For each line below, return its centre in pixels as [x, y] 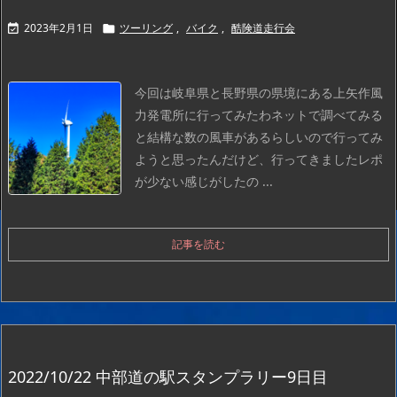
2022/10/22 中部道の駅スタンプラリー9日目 [168, 377]
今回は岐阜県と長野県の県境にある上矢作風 [259, 93]
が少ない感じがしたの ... [204, 181]
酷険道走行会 [263, 28]
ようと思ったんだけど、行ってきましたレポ [259, 159]
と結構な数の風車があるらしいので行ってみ [259, 137]
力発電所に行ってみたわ [203, 115]
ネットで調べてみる [327, 115]
